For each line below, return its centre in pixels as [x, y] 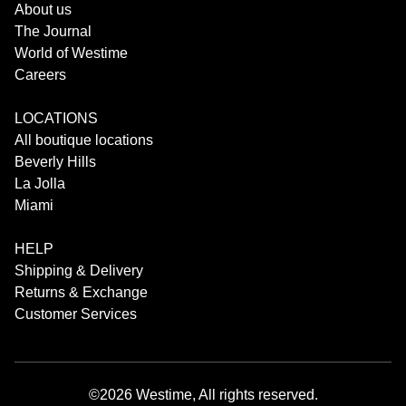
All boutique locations [84, 140]
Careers [40, 74]
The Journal [53, 31]
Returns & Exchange [81, 292]
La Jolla [40, 183]
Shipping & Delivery [79, 270]
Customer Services [76, 314]
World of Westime [71, 53]
